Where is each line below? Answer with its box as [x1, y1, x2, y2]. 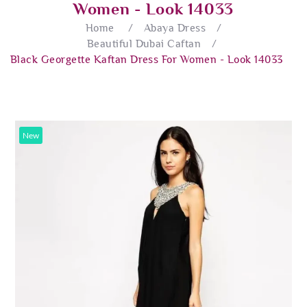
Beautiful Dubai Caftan [86, 37, 201, 50]
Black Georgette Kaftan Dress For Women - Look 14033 [10, 53, 283, 66]
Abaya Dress [143, 21, 206, 34]
